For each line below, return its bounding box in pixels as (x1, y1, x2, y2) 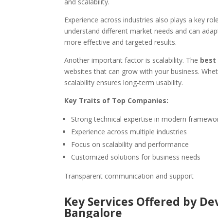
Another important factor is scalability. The (64, 55, 200, 65)
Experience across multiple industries (71, 127, 187, 136)
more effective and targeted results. (64, 37, 177, 47)
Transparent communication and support (64, 171, 194, 181)
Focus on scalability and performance (71, 139, 189, 149)
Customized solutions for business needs (71, 152, 200, 162)
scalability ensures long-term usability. (64, 77, 183, 87)
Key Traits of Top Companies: (64, 95, 168, 105)
